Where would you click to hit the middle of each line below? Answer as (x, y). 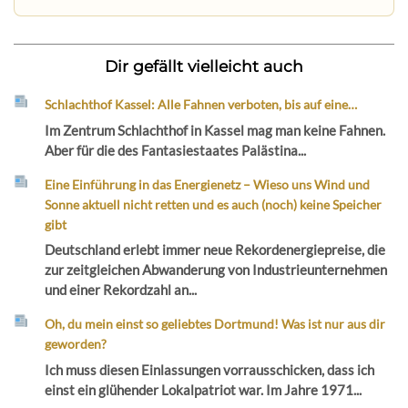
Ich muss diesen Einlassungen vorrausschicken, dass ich (210, 369)
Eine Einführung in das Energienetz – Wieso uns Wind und (208, 184)
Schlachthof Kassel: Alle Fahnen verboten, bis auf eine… (201, 104)
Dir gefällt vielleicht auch (204, 66)
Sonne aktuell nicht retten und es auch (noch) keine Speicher (214, 204)
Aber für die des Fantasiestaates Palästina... (176, 150)
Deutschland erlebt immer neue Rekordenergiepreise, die (215, 250)
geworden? (76, 344)
